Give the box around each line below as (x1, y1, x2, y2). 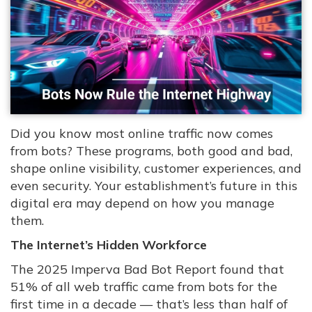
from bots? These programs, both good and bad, (10, 143, 292, 159)
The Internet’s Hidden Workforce (10, 237, 207, 253)
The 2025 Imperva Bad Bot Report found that (10, 261, 284, 278)
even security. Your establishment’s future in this (10, 178, 297, 194)
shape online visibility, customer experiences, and (10, 160, 302, 177)
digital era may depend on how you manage (10, 195, 274, 212)
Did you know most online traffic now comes (10, 125, 273, 142)
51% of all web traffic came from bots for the (10, 279, 277, 295)
